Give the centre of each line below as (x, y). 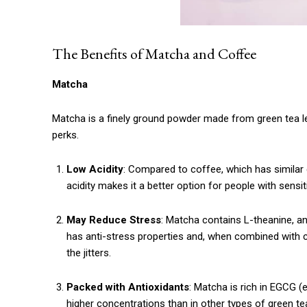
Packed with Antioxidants (128, 287)
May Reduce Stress (114, 220)
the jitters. (89, 253)
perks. (65, 135)
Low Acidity (95, 170)
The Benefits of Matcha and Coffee (154, 54)
